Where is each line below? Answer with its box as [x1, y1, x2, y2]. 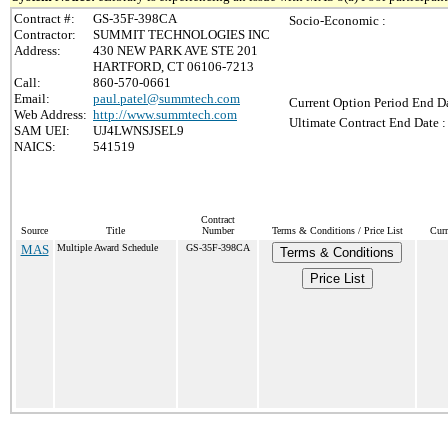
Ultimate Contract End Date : [289, 115, 446, 130]
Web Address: [14, 107, 87, 122]
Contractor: [14, 27, 76, 42]
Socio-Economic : [289, 13, 386, 28]
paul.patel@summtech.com [93, 91, 240, 106]
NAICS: [14, 139, 56, 154]
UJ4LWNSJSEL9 [93, 123, 184, 138]
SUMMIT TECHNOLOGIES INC [93, 27, 270, 42]
